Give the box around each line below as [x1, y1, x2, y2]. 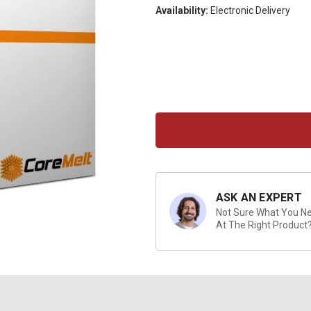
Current [155, 26, 184, 37]
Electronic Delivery [210, 4, 290, 16]
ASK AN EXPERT [215, 191, 302, 205]
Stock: [155, 40, 181, 51]
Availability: [155, 4, 208, 16]
